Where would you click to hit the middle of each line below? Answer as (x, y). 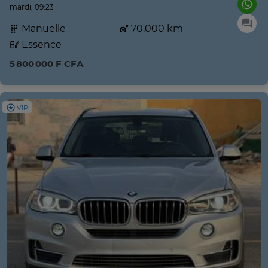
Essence (40, 45)
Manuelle (42, 29)
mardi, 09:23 (32, 7)
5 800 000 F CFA (46, 64)
